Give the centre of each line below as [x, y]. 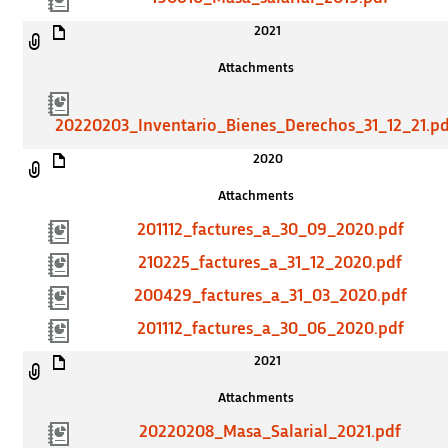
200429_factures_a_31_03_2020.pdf [270, 295]
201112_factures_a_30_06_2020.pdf [270, 328]
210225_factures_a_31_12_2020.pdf [270, 263]
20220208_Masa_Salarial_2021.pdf [270, 432]
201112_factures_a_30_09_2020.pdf [270, 230]
